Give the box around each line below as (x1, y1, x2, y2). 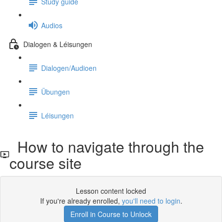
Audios (41, 20, 62, 30)
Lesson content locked (76, 186, 146, 196)
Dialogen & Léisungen (23, 39, 92, 49)
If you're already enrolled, (40, 196, 122, 206)
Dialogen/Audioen (41, 62, 97, 73)
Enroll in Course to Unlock (70, 209, 152, 219)
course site (9, 152, 82, 173)
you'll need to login (121, 196, 180, 206)
